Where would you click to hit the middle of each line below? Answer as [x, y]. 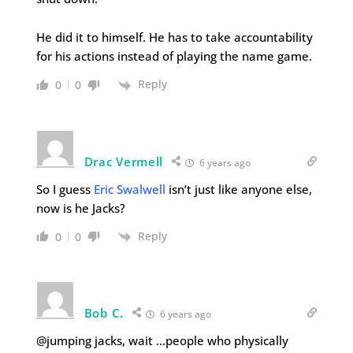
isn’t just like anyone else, [238, 189]
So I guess [65, 189]
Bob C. [104, 312]
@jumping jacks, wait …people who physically [162, 340]
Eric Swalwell [129, 189]
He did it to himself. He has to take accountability [174, 37]
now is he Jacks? [80, 208]
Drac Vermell [124, 161]
